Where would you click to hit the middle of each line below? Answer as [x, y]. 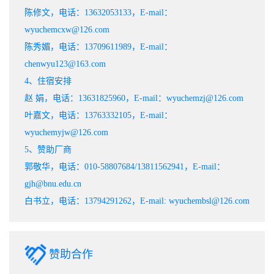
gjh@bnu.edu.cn [53, 184]
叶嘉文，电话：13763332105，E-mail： [98, 116]
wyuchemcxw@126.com [67, 30]
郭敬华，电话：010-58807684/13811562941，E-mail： [125, 167]
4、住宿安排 [48, 81]
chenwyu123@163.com [65, 64]
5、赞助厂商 [48, 150]
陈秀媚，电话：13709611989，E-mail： [98, 47]
